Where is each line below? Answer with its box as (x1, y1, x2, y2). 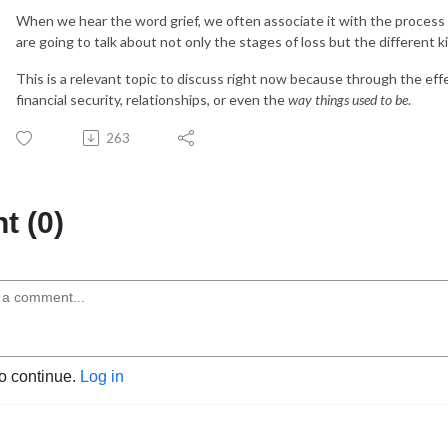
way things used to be (288, 90, 408, 108)
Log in (80, 367, 124, 385)
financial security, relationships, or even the (16, 90, 288, 108)
